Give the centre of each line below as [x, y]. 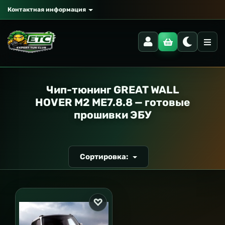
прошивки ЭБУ [113, 115]
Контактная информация [47, 10]
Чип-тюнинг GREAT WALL [113, 90]
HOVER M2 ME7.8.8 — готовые [113, 102]
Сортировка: [105, 157]
